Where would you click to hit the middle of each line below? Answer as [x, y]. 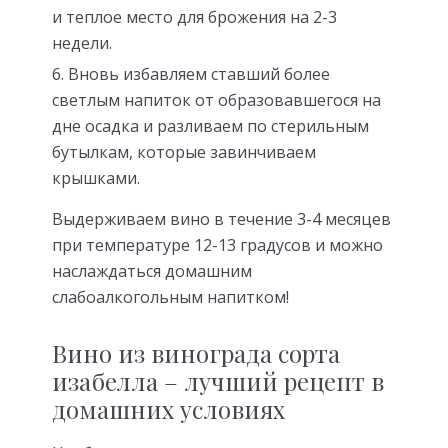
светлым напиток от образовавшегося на [216, 100]
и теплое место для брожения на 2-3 [194, 17]
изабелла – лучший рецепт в [218, 381]
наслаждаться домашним [152, 271]
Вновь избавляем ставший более [199, 74]
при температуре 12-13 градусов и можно [217, 245]
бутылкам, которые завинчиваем [184, 152]
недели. [82, 43]
